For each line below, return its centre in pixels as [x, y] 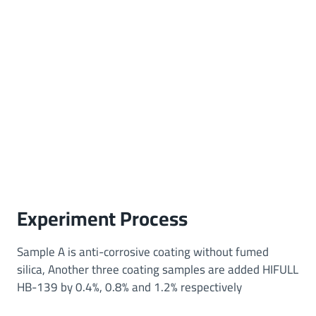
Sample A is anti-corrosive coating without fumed [143, 252]
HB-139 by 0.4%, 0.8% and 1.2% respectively [129, 287]
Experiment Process [102, 219]
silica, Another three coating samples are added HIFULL [158, 270]
